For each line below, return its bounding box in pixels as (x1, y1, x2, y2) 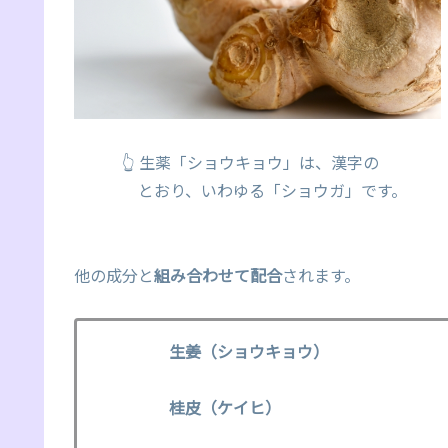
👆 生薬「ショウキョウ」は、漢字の (74, 150, 379, 175)
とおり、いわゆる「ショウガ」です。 (74, 178, 407, 203)
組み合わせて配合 (154, 262, 282, 287)
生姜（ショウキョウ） (169, 338, 329, 363)
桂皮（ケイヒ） (169, 394, 281, 419)
